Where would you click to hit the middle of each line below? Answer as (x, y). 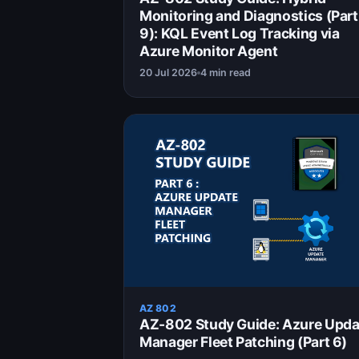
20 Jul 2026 (168, 73)
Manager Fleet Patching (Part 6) (244, 342)
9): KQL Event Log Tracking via (240, 34)
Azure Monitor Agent (209, 51)
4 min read (226, 73)
